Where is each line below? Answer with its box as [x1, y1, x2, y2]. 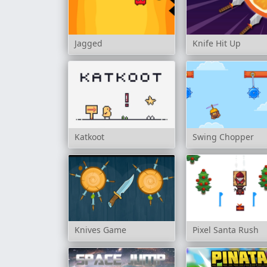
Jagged [74, 38, 103, 49]
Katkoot [74, 131, 104, 142]
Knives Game [74, 224, 126, 236]
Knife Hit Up [193, 38, 241, 49]
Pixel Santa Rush [193, 224, 259, 236]
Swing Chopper [193, 131, 254, 142]
